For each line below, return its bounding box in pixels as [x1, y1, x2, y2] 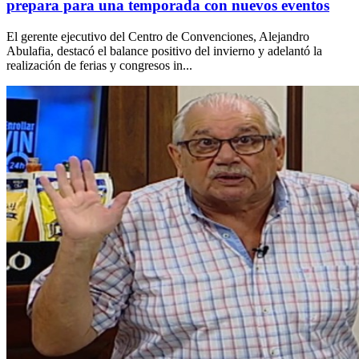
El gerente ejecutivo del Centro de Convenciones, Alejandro [6, 29, 309, 43]
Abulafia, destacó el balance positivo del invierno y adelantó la [6, 43, 322, 58]
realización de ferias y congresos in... [6, 58, 192, 72]
